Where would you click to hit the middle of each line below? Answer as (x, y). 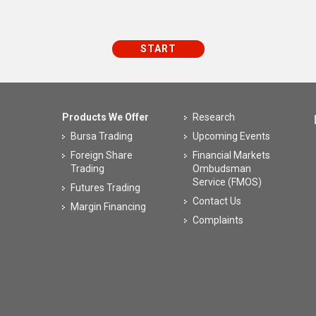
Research (213, 117)
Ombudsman (221, 169)
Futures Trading (106, 188)
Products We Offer (106, 117)
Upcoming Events (231, 136)
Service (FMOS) (227, 182)
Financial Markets (231, 155)
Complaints (218, 220)
